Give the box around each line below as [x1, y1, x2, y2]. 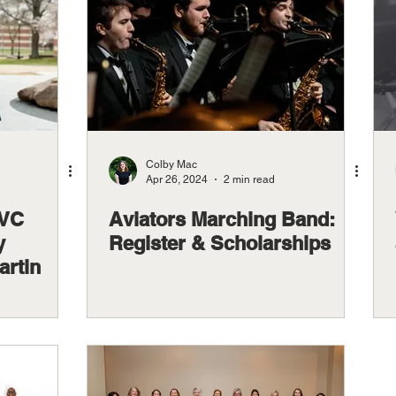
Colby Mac [146, 158, 197, 171]
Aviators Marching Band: [109, 208, 335, 231]
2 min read [224, 172, 275, 186]
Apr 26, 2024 [146, 172, 208, 186]
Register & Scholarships [109, 232, 331, 255]
